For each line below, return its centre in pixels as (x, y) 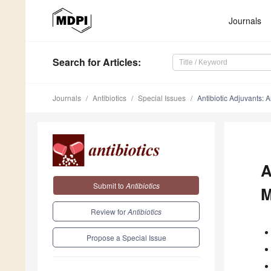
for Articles (112, 62)
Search (69, 62)
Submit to (109, 185)
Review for (109, 211)
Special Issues (162, 98)
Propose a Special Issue (126, 237)
